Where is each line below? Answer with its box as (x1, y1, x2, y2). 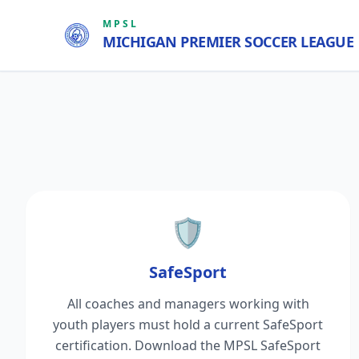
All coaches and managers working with (67, 295, 309, 313)
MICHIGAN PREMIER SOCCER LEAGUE (103, 32, 354, 51)
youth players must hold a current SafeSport (53, 316, 324, 333)
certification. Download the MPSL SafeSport (55, 337, 321, 354)
